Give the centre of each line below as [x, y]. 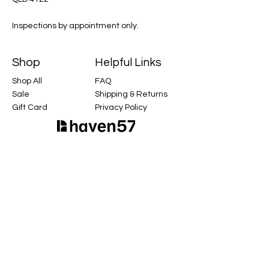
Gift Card [30, 107]
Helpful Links [128, 62]
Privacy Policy [121, 107]
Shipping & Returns [131, 94]
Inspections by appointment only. [75, 26]
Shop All [27, 81]
